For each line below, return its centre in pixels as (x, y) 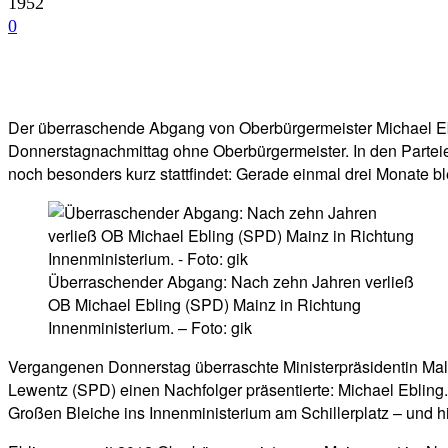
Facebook (80, 76)
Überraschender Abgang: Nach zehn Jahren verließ (231, 282)
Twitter (196, 76)
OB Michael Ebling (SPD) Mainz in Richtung (204, 305)
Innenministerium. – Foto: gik (150, 328)
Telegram (310, 76)
